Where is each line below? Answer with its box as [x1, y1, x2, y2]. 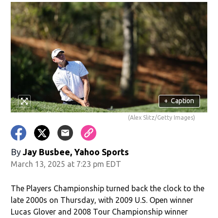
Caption [171, 97, 195, 105]
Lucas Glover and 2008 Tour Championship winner [11, 207, 188, 216]
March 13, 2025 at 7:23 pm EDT [11, 159, 122, 168]
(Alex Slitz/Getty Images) [127, 114, 195, 121]
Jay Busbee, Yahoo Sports [23, 146, 129, 157]
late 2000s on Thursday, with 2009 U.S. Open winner [11, 195, 194, 204]
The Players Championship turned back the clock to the [11, 183, 205, 193]
